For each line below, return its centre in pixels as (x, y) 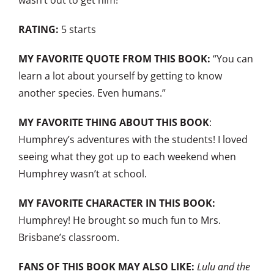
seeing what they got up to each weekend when (127, 157)
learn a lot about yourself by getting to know (120, 76)
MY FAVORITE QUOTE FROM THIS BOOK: (114, 59)
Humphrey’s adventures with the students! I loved (133, 140)
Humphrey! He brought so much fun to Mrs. (120, 220)
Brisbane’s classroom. (69, 238)
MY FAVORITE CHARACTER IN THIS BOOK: (117, 203)
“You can (232, 59)
